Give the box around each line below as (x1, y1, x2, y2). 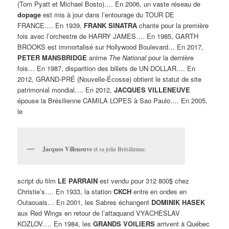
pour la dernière (146, 53, 194, 63)
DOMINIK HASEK (151, 197, 205, 208)
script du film (17, 176, 58, 186)
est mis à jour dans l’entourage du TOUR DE (41, 10, 175, 20)
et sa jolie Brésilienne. (92, 145, 147, 153)
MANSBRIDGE (42, 53, 87, 63)
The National (109, 53, 147, 63)
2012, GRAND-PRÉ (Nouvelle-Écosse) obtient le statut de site (17, 74, 202, 84)
